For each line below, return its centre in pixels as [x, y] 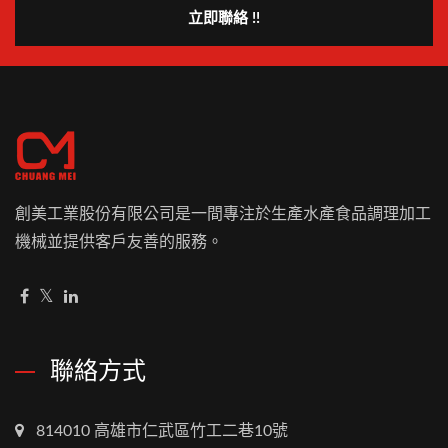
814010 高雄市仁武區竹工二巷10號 [162, 431]
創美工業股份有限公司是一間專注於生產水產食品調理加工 [223, 214]
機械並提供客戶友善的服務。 [119, 242]
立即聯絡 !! [224, 19]
